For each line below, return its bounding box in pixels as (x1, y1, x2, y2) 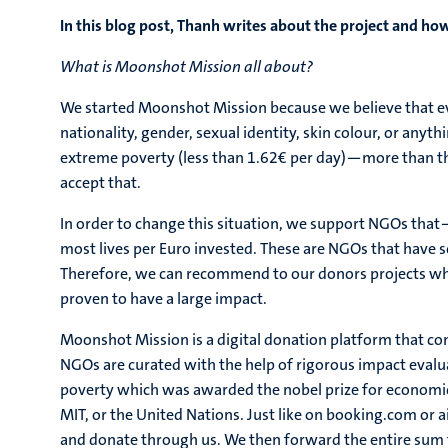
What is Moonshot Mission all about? (60, 56, 313, 77)
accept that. (60, 172, 141, 193)
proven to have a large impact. (60, 288, 267, 309)
